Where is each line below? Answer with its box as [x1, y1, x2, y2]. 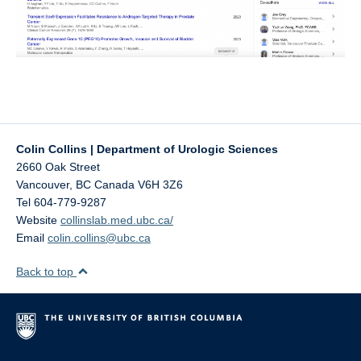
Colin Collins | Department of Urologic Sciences [16, 142, 278, 156]
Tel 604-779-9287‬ [16, 195, 106, 209]
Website [16, 213, 60, 226]
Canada [94, 177, 135, 191]
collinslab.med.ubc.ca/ [60, 213, 173, 226]
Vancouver [16, 177, 69, 191]
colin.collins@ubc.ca [48, 230, 151, 244]
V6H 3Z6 [138, 177, 183, 191]
